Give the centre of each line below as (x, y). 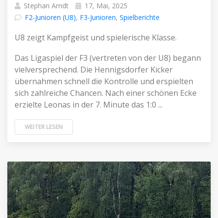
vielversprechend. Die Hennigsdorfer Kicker (94, 70)
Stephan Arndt (45, 6)
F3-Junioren (98, 17)
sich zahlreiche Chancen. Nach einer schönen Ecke (106, 93)
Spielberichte (140, 17)
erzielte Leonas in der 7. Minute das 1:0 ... (89, 105)
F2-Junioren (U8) (50, 17)
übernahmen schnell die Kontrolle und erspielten (104, 81)
